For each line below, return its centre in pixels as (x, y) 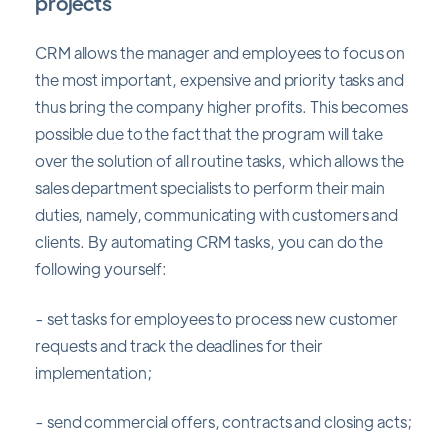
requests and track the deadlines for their (179, 345)
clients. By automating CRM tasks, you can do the (209, 242)
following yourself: (101, 269)
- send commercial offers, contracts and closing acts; (223, 422)
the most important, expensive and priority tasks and (219, 80)
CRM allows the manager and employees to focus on (220, 53)
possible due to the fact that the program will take (209, 134)
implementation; (93, 372)
